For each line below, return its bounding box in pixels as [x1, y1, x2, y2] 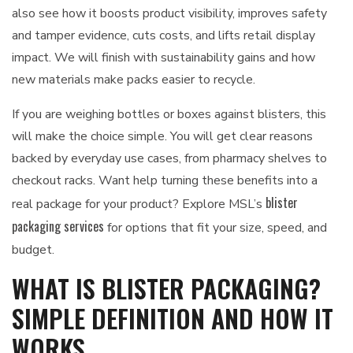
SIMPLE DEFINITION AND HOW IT [12, 299, 333, 336]
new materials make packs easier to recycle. [12, 71, 255, 88]
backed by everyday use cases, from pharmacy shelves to [12, 150, 327, 167]
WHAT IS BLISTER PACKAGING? [12, 269, 321, 307]
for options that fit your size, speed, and [104, 219, 327, 236]
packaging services [12, 217, 104, 236]
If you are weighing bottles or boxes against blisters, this [12, 106, 326, 123]
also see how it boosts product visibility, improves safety [12, 5, 327, 22]
